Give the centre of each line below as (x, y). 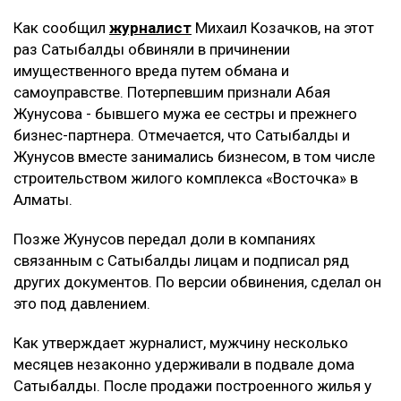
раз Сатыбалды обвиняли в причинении (152, 50)
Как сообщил (61, 28)
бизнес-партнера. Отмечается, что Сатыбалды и (182, 136)
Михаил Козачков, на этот (283, 28)
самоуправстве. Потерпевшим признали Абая (172, 93)
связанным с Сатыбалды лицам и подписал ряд (181, 261)
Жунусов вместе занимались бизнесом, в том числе (194, 157)
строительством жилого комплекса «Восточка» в (186, 179)
